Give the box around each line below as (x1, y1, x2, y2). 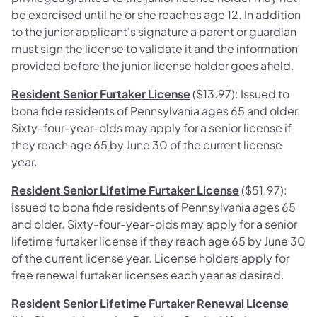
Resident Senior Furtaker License (11, 86, 190, 101)
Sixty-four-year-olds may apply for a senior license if (11, 120, 292, 135)
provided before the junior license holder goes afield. (11, 57, 294, 73)
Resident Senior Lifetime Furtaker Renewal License (11, 295, 289, 311)
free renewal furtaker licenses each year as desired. (11, 267, 284, 282)
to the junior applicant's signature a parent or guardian (11, 23, 296, 39)
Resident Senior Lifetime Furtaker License (11, 182, 239, 197)
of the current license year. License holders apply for (11, 250, 289, 265)
